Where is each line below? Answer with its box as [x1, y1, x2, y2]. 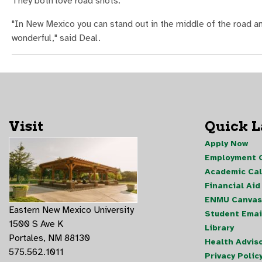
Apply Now [204, 138, 248, 149]
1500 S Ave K [9, 218, 63, 230]
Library [204, 222, 234, 233]
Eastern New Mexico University [9, 204, 134, 216]
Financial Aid [204, 180, 260, 191]
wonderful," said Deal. [12, 32, 101, 44]
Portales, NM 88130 [9, 232, 90, 244]
